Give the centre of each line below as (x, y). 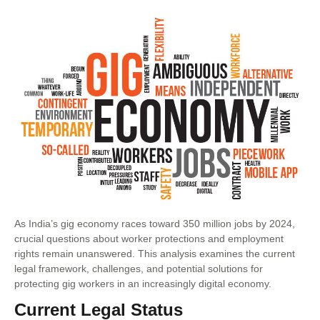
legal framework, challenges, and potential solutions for (139, 268)
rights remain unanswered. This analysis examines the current (155, 253)
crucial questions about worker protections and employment (149, 238)
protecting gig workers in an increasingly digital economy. (143, 283)
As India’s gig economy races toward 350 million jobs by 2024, (155, 223)
